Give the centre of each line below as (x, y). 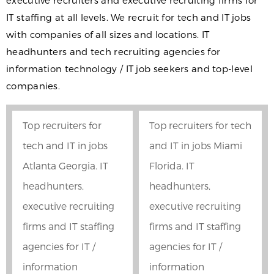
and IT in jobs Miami (196, 146)
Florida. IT (172, 166)
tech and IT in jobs (65, 146)
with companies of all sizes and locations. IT (108, 35)
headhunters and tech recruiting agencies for (113, 52)
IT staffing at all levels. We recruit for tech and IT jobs (129, 17)
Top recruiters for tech (200, 125)
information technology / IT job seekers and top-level (129, 69)
